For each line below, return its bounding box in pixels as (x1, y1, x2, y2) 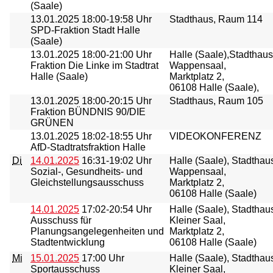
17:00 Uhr (79, 253, 124, 263)
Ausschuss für (30, 215, 91, 225)
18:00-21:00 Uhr (79, 49, 152, 60)
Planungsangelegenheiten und (30, 226, 164, 236)
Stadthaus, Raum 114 (169, 14, 263, 24)
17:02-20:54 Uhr (79, 204, 152, 214)
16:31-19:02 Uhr (79, 155, 152, 166)
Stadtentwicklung (30, 237, 105, 247)
